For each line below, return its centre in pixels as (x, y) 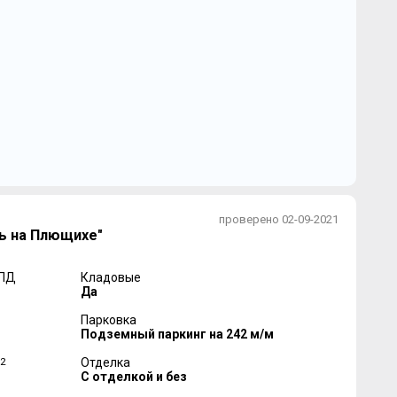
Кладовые (110, 278)
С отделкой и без (133, 377)
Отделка (105, 363)
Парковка (108, 320)
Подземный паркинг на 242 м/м (177, 335)
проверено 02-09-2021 (278, 219)
